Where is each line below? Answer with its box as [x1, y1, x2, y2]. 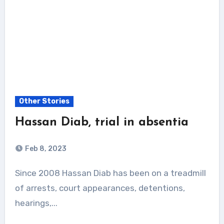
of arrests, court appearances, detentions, [14, 182, 185, 193]
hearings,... [14, 197, 57, 208]
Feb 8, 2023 [23, 144, 66, 153]
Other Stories [18, 96, 69, 105]
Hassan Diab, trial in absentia [14, 116, 188, 128]
